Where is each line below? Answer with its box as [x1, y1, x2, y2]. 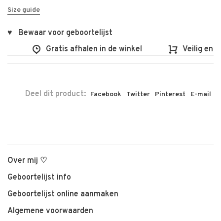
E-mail [190, 90, 211, 99]
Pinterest [155, 90, 185, 99]
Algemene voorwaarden [7, 206, 93, 216]
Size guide [7, 5, 40, 14]
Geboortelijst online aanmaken [7, 189, 118, 199]
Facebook [90, 90, 121, 99]
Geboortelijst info [7, 172, 71, 183]
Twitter [126, 90, 150, 99]
